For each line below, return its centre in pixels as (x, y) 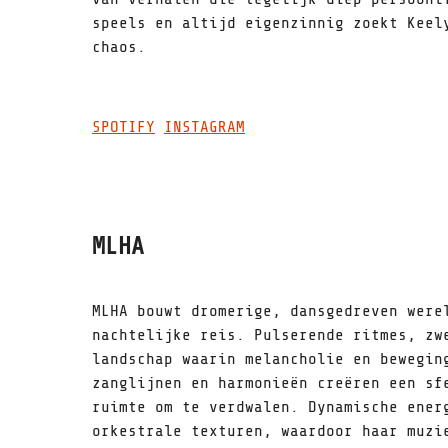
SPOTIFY (123, 126)
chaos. (119, 46)
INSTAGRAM (204, 126)
